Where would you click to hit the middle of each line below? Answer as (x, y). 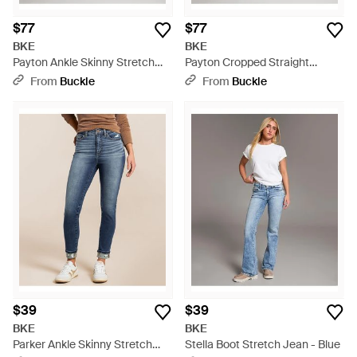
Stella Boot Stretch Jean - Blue (263, 344)
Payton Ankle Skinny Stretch (84, 62)
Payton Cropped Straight (247, 62)
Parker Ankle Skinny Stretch (82, 344)
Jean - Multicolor (55, 78)
